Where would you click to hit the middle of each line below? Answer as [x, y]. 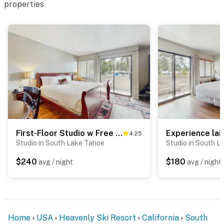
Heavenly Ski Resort [97, 217]
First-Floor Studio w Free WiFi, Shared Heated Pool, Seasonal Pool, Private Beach [119, 133]
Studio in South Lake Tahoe [60, 143]
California [160, 217]
